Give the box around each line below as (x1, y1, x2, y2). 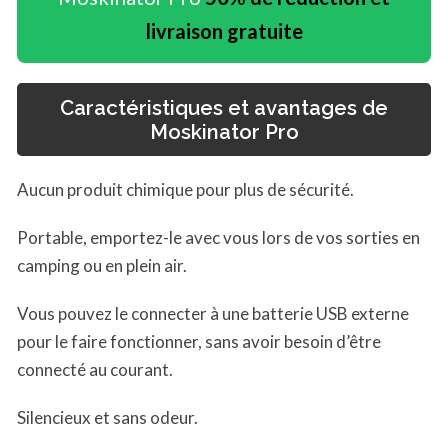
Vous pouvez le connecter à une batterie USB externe (17, 302, 409, 324)
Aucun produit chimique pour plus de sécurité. (17, 178, 354, 200)
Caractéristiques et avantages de (60, 95, 388, 120)
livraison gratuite (145, 18, 303, 43)
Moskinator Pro (149, 119, 299, 144)
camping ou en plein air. (17, 254, 187, 276)
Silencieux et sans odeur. (17, 406, 198, 428)
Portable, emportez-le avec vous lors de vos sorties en (17, 226, 420, 248)
